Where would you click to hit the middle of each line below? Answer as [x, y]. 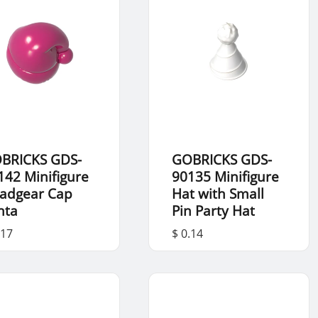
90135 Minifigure [225, 177]
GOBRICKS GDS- [221, 160]
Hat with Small [218, 194]
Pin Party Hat [213, 211]
